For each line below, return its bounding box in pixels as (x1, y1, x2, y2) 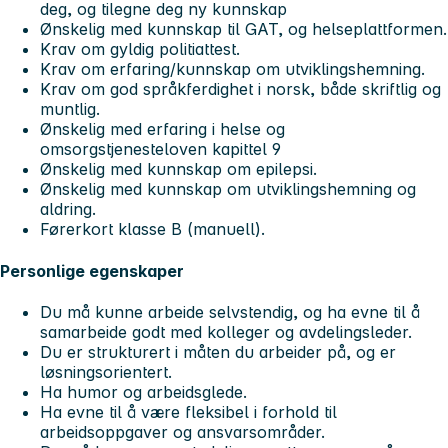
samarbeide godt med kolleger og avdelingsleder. (40, 321, 412, 342)
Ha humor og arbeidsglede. (40, 381, 247, 402)
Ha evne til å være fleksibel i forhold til (40, 401, 337, 422)
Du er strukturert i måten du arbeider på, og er (40, 341, 396, 362)
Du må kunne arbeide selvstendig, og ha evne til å (40, 301, 420, 322)
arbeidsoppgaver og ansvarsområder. (40, 421, 325, 442)
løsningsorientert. (40, 361, 172, 382)
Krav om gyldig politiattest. (40, 39, 240, 60)
